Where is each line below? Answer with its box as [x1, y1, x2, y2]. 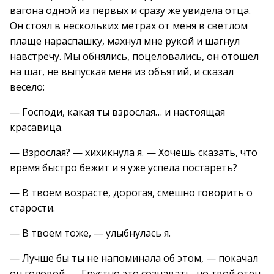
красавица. [10, 120, 63, 134]
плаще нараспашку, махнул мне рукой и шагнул [10, 34, 240, 48]
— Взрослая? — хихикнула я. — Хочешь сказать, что [10, 146, 257, 159]
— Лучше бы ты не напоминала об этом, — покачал [10, 251, 258, 265]
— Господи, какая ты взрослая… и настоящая [10, 105, 225, 119]
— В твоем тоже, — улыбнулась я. [10, 226, 171, 240]
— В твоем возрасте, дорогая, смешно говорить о [10, 186, 253, 199]
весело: [10, 80, 45, 94]
